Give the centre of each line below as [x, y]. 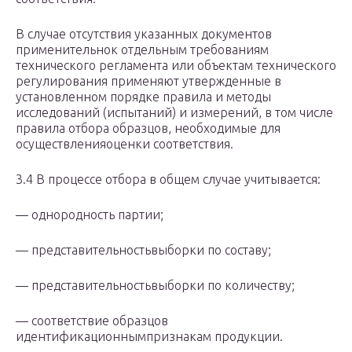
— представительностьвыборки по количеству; [155, 286]
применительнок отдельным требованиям [142, 50]
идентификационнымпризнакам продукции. [149, 337]
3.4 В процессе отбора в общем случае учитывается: [168, 180]
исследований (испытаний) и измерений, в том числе [174, 113]
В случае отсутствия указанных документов [144, 34]
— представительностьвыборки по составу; [143, 250]
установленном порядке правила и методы [143, 97]
